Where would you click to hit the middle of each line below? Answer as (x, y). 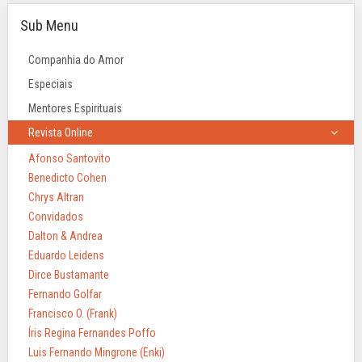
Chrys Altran (56, 197)
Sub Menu (49, 25)
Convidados (56, 217)
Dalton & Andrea (65, 236)
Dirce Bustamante (69, 275)
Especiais (51, 84)
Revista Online (61, 133)
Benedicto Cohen (67, 178)
